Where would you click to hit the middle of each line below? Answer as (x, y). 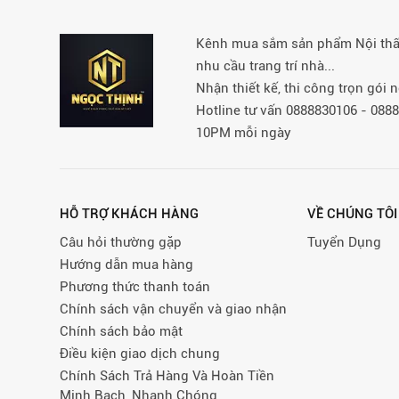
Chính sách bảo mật (121, 331)
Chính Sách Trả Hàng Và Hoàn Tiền (167, 375)
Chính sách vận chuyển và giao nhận (173, 309)
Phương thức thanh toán (135, 286)
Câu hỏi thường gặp (121, 242)
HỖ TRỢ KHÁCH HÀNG (129, 213)
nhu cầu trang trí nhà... (266, 65)
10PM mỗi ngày (244, 132)
